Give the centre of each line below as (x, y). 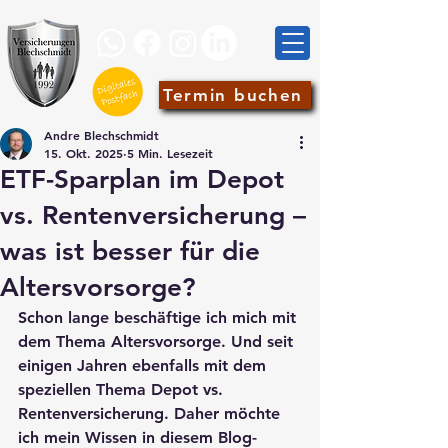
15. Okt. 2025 (83, 153)
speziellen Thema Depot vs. (123, 389)
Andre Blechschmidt (101, 135)
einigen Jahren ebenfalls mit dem (144, 365)
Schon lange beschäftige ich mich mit (159, 317)
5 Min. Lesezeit (170, 153)
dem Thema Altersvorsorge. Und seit (158, 341)
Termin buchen (233, 95)
